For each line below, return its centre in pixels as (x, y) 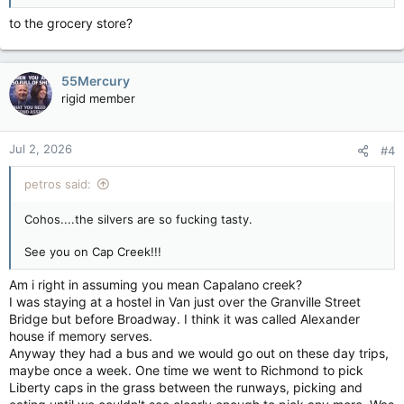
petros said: (58, 184)
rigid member (98, 98)
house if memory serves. (81, 336)
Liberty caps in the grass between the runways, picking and (186, 387)
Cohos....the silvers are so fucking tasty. (138, 219)
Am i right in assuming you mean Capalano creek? (156, 285)
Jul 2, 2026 (41, 149)
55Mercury (96, 81)
